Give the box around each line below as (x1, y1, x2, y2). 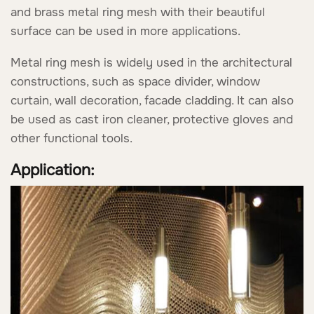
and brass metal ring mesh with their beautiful (11, 4, 265, 20)
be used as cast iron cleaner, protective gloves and (11, 112, 293, 128)
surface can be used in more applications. (11, 23, 240, 39)
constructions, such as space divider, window (11, 74, 260, 90)
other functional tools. (11, 131, 132, 146)
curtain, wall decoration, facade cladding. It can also (11, 93, 294, 109)
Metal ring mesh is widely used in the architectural (11, 55, 292, 71)
